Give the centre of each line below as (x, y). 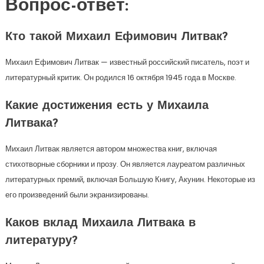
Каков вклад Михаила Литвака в (100, 223)
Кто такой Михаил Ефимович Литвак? (116, 37)
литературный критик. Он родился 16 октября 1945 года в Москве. (121, 77)
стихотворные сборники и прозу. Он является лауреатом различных (125, 164)
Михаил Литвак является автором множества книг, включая (111, 149)
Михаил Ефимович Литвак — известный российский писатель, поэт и (127, 62)
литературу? (41, 241)
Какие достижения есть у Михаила (107, 106)
